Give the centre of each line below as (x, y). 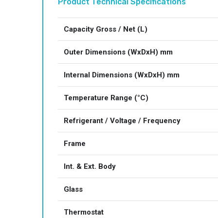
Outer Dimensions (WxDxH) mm (118, 52)
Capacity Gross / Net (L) (106, 29)
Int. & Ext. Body (90, 166)
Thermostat (84, 212)
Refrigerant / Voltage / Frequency (122, 121)
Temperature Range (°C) (106, 98)
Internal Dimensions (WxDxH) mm (122, 75)
